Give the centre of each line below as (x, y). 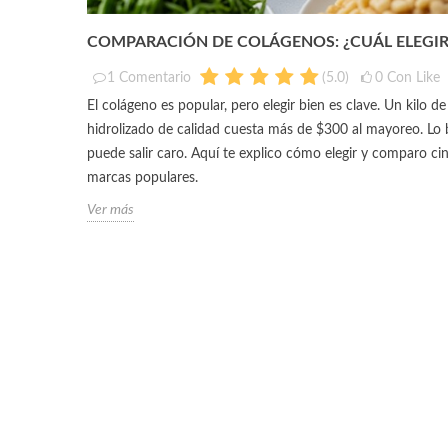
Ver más (110, 209)
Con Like (413, 77)
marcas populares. (142, 177)
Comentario (155, 77)
